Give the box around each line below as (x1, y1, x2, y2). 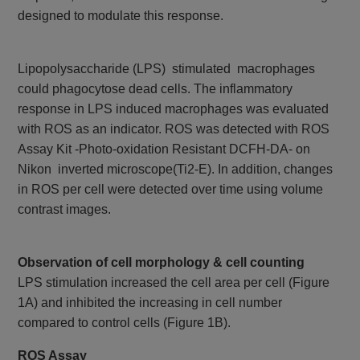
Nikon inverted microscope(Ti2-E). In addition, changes (18, 162, 333, 177)
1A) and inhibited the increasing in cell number (18, 296, 283, 310)
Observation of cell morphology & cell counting (18, 256, 305, 270)
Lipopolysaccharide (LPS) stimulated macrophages (18, 62, 316, 76)
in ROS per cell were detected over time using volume (18, 182, 324, 197)
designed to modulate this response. (18, 9, 224, 23)
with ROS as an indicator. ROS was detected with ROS (18, 122, 330, 137)
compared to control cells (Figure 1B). (18, 316, 231, 330)
